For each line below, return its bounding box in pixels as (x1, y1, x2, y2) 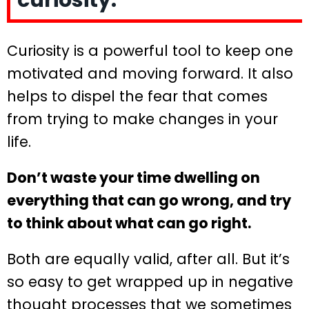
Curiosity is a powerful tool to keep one (7, 41, 293, 61)
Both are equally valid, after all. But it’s (7, 249, 290, 270)
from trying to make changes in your (7, 109, 278, 130)
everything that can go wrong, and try (7, 190, 291, 211)
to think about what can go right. (7, 213, 251, 234)
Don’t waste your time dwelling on (7, 168, 260, 188)
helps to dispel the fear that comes (7, 86, 268, 107)
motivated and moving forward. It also (7, 63, 293, 84)
